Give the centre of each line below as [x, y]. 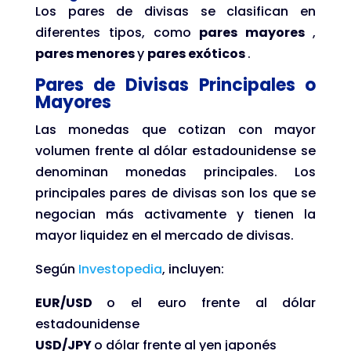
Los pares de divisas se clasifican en [175, 11]
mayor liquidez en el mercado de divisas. [164, 235]
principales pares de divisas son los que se [175, 193]
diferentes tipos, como [117, 32]
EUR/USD [71, 302]
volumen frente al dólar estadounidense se [175, 150]
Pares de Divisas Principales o [175, 85]
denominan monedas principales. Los [175, 172]
